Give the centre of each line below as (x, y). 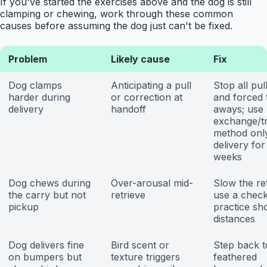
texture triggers (145, 257)
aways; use (238, 109)
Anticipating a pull (151, 86)
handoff (128, 109)
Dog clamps (35, 86)
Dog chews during (49, 183)
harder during (39, 97)
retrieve (128, 195)
